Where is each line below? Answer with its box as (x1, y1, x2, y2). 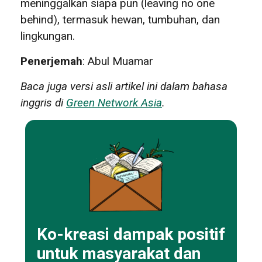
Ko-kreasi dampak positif (37, 224, 225, 244)
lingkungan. (20, 29, 75, 43)
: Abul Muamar (82, 54, 153, 68)
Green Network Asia (66, 96, 162, 110)
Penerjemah (20, 54, 82, 68)
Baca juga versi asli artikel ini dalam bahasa (20, 80, 227, 94)
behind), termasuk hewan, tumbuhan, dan (20, 13, 220, 27)
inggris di (20, 96, 66, 110)
